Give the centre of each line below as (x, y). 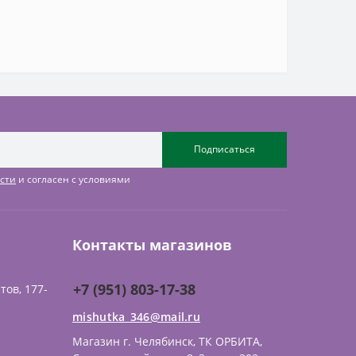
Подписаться (224, 149)
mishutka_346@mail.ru (136, 316)
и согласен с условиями (73, 179)
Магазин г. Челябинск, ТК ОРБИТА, (167, 341)
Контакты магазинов (152, 244)
